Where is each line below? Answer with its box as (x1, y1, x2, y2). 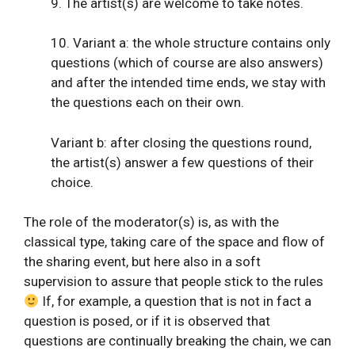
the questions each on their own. (51, 94, 244, 111)
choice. (51, 174, 94, 190)
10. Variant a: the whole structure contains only (51, 35, 330, 52)
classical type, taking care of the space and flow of (24, 234, 325, 250)
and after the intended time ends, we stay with (51, 74, 326, 91)
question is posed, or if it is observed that (24, 313, 270, 330)
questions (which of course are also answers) (51, 55, 323, 71)
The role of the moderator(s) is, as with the (24, 214, 279, 231)
